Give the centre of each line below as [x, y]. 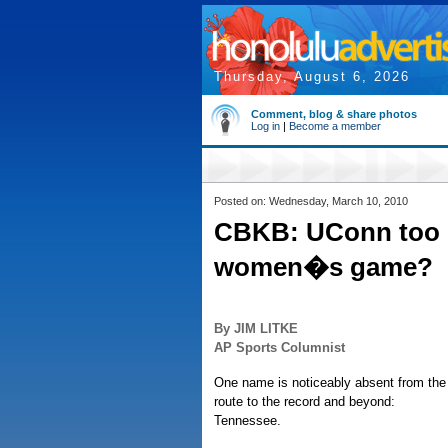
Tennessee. [247, 420]
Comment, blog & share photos [334, 114]
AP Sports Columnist [279, 347]
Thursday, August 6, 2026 [312, 76]
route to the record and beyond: [304, 401]
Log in [265, 126]
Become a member [335, 126]
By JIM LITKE [256, 328]
